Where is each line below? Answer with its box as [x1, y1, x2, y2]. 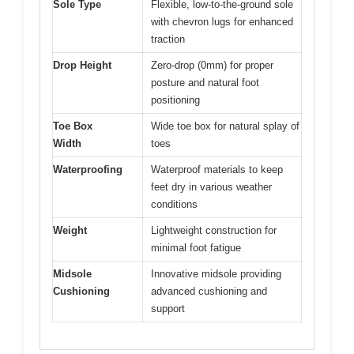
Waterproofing [53, 163, 122, 175]
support [151, 302, 185, 314]
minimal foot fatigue [151, 241, 241, 254]
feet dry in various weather [151, 180, 272, 193]
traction [151, 32, 185, 45]
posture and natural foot [151, 76, 259, 88]
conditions [151, 198, 198, 210]
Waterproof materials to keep [151, 163, 283, 175]
